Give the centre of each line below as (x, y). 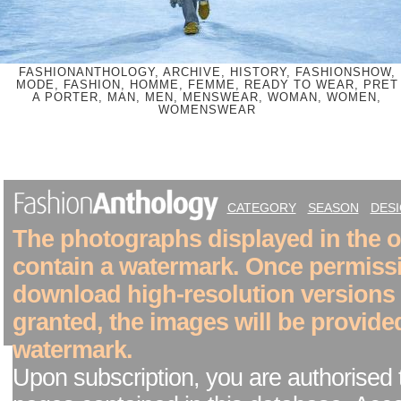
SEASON (333, 208)
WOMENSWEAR (207, 110)
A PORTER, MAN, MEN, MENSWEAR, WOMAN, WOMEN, (207, 98)
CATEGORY (261, 208)
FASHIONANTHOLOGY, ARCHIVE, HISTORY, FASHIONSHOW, (207, 73)
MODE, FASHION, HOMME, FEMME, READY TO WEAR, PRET (207, 85)
